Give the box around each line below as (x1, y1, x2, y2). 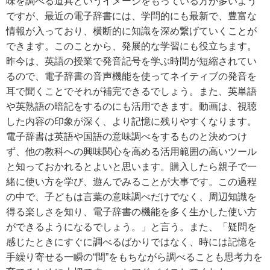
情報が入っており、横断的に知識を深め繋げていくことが (6, 26, 257, 36)
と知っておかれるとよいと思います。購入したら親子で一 (6, 162, 257, 172)
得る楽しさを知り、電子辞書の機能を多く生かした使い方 (6, 207, 257, 217)
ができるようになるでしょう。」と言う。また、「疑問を (6, 222, 257, 232)
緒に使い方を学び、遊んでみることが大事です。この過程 (6, 177, 257, 187)
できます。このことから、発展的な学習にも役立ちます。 (6, 41, 257, 51)
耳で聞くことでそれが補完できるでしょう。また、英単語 (6, 86, 257, 96)
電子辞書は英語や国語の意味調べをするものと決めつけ (6, 131, 247, 142)
